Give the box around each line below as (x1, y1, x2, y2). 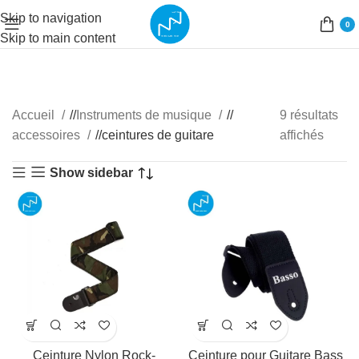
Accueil (12, 108, 58, 122)
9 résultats (280, 108, 339, 122)
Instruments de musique (76, 108, 215, 122)
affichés (280, 128, 325, 142)
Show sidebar (50, 165, 134, 179)
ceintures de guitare (102, 128, 214, 142)
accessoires (12, 128, 83, 142)
